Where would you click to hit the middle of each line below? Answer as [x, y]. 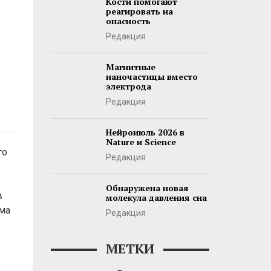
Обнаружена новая [147, 188]
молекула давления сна [156, 198]
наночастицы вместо [152, 77]
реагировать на [139, 11]
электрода [128, 86]
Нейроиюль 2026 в [145, 132]
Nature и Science [141, 142]
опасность [128, 21]
